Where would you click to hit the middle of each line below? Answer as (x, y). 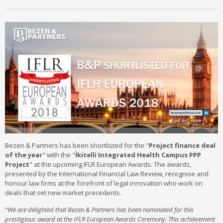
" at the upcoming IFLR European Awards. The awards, (110, 164)
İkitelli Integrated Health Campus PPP (138, 155)
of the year (24, 155)
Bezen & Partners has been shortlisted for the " (77, 145)
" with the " (59, 155)
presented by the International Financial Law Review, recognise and (107, 173)
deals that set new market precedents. (63, 192)
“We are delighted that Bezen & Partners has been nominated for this (99, 209)
